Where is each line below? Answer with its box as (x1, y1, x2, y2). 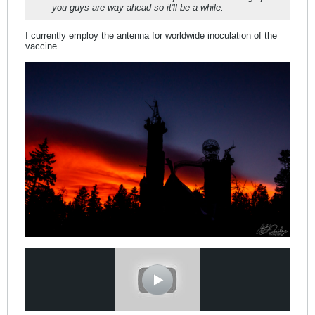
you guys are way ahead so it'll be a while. (52, 2, 224, 13)
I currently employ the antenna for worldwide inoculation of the (25, 30, 277, 41)
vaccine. (25, 41, 60, 52)
